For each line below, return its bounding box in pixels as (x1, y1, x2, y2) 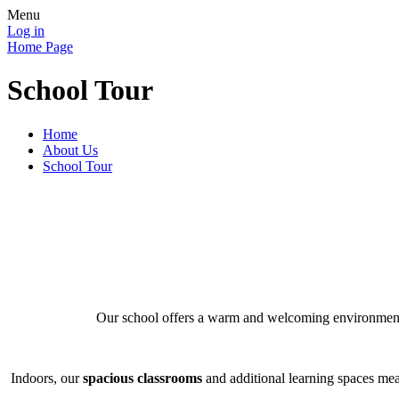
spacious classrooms (83, 370, 202, 386)
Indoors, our (11, 370, 83, 386)
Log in (7, 23, 45, 38)
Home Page (7, 39, 73, 54)
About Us (43, 142, 98, 158)
